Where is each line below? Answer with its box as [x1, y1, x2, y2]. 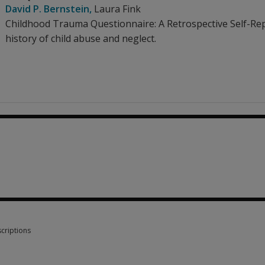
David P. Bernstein [5, 2, 89, 15]
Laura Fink [94, 2, 141, 15]
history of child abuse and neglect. [5, 32, 156, 45]
